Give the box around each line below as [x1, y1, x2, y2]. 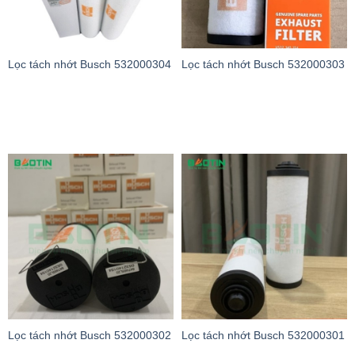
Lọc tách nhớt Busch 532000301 [181, 329, 345, 342]
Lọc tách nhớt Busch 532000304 [8, 59, 171, 71]
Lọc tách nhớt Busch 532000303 [181, 59, 345, 71]
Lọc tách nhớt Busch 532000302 [8, 329, 171, 342]
